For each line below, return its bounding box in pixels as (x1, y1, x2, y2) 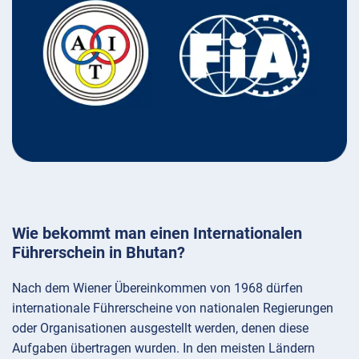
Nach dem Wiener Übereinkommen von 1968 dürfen (12, 280, 303, 296)
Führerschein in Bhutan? (12, 243, 185, 263)
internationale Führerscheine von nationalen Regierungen (12, 301, 333, 317)
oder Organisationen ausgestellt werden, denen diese (12, 321, 309, 337)
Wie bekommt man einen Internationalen (12, 224, 302, 244)
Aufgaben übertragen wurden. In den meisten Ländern (12, 341, 315, 357)
